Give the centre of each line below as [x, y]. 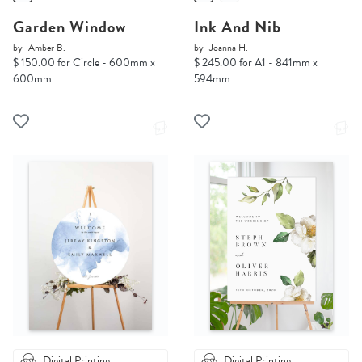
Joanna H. [229, 48]
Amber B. [47, 48]
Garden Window [69, 27]
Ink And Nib [238, 27]
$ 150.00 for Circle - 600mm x [84, 63]
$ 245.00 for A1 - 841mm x [256, 63]
